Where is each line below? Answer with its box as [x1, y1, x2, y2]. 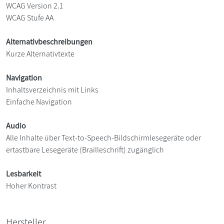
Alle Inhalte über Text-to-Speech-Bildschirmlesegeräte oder [6, 132, 201, 143]
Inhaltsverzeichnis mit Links [6, 84, 98, 95]
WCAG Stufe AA [6, 12, 53, 23]
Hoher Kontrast [6, 180, 56, 191]
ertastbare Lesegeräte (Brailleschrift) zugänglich [6, 144, 164, 155]
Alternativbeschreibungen [6, 36, 92, 47]
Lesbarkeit [6, 168, 41, 179]
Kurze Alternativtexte [6, 48, 74, 59]
